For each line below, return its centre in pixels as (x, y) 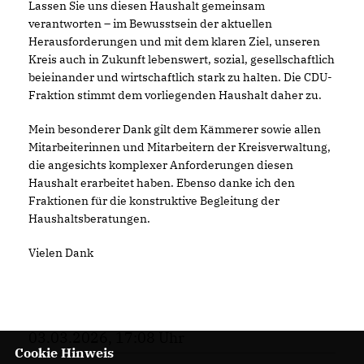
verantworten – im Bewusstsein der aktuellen (150, 23)
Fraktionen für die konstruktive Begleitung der (154, 200)
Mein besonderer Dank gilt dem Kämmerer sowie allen (175, 129)
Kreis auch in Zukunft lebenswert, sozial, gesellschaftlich (182, 59)
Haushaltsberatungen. (89, 218)
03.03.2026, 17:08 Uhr (106, 337)
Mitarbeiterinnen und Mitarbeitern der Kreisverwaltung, (180, 147)
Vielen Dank (61, 252)
